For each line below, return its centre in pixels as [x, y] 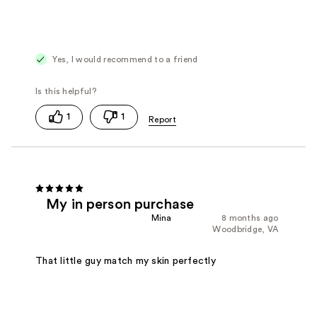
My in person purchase [120, 204]
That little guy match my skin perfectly [126, 261]
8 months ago [250, 218]
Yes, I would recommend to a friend [124, 59]
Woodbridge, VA [246, 229]
